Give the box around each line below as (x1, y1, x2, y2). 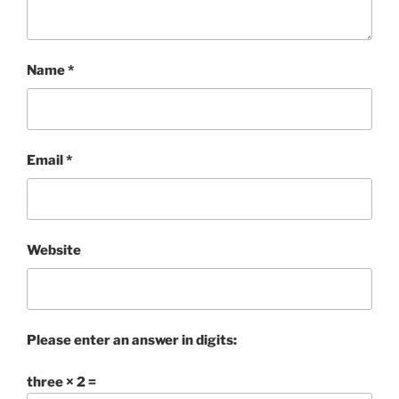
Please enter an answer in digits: (27, 332, 237, 349)
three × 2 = (27, 373, 96, 390)
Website (27, 242, 81, 259)
